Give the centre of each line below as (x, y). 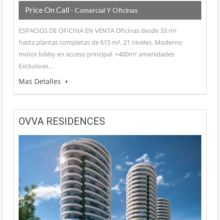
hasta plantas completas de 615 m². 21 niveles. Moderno (100, 42)
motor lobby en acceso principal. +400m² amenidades (96, 54)
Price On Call (47, 10)
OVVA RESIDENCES (62, 122)
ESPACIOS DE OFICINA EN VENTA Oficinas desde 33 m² (98, 31)
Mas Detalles (41, 82)
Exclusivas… (36, 66)
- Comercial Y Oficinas (104, 10)
